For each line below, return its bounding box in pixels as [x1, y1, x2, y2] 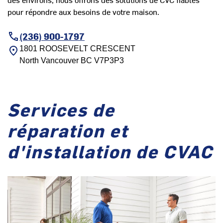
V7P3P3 [92, 56, 124, 65]
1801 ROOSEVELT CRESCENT [19, 44, 135, 53]
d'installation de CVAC [7, 139, 213, 163]
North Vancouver [19, 56, 79, 65]
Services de [7, 97, 115, 121]
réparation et [7, 118, 128, 142]
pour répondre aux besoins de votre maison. [7, 6, 159, 17]
